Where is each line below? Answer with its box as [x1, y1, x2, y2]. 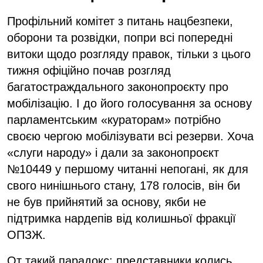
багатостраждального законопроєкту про [7, 80, 228, 93]
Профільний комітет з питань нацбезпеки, [7, 14, 233, 28]
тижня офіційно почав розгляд [7, 63, 171, 77]
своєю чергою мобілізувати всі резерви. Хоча [7, 129, 254, 143]
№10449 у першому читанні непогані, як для [7, 162, 248, 176]
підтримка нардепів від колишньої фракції [7, 211, 236, 225]
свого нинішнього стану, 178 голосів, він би [7, 178, 240, 192]
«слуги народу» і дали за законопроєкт [7, 146, 219, 159]
